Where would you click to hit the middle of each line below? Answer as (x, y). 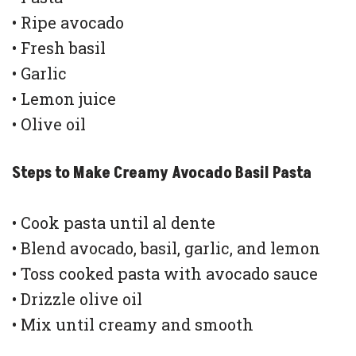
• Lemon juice (64, 99)
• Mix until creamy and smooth (133, 325)
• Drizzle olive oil (77, 299)
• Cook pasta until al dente (114, 223)
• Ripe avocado (68, 23)
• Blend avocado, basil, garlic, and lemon (166, 248)
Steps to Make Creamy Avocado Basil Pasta (162, 174)
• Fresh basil (59, 48)
